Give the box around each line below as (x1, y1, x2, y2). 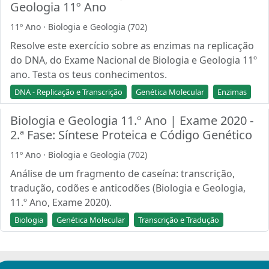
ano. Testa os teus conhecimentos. (10, 68, 167, 81)
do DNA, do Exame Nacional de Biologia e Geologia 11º (10, 53, 257, 67)
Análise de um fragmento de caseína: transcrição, (10, 167, 235, 180)
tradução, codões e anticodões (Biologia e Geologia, (10, 181, 246, 195)
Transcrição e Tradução (138, 214, 219, 225)
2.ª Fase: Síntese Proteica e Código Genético (10, 127, 252, 143)
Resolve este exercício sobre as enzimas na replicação (10, 39, 254, 52)
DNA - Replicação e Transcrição (14, 86, 122, 97)
